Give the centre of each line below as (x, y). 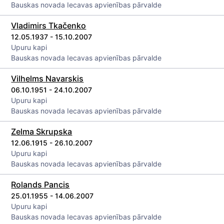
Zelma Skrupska (42, 131)
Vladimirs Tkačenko (49, 25)
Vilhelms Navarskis (47, 78)
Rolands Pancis (40, 184)
